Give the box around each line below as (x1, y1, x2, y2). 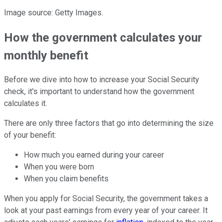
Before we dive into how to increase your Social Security (4, 75, 199, 85)
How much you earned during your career (24, 150, 164, 160)
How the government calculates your (4, 30, 202, 45)
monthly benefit (4, 48, 88, 62)
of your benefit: (4, 130, 56, 140)
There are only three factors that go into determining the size (4, 118, 214, 128)
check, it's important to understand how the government (4, 87, 194, 97)
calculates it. (4, 99, 47, 109)
